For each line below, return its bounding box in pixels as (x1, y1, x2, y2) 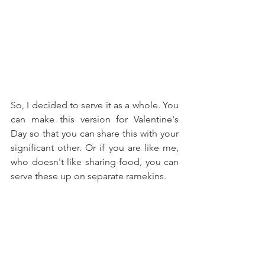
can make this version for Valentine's (11, 114, 179, 125)
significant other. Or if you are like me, (11, 142, 179, 154)
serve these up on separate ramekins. (11, 170, 166, 182)
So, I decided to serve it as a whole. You (11, 99, 179, 111)
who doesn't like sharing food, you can (11, 156, 179, 168)
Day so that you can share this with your (11, 128, 179, 140)
